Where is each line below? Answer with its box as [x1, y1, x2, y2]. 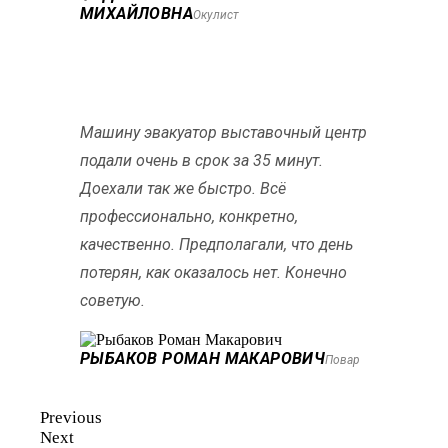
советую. [80, 290, 145, 310]
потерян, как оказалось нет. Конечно [80, 262, 347, 282]
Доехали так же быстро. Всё [80, 178, 286, 198]
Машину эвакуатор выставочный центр [80, 122, 367, 142]
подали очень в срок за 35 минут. [80, 150, 323, 170]
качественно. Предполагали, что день [80, 234, 353, 254]
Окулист [193, 7, 239, 22]
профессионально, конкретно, [80, 206, 298, 226]
